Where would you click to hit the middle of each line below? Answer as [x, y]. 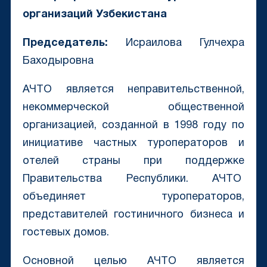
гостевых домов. [66, 233]
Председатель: [65, 44]
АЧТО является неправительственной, [133, 90]
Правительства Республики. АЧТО [133, 179]
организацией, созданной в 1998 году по [133, 126]
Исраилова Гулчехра [176, 44]
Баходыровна [58, 61]
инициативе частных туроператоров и [133, 144]
